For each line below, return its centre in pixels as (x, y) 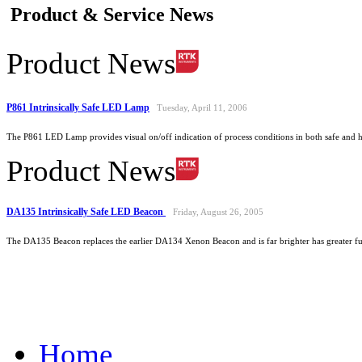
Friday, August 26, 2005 (218, 213)
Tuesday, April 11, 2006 (202, 108)
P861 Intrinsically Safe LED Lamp (78, 108)
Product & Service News (112, 14)
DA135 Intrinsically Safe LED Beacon (86, 212)
